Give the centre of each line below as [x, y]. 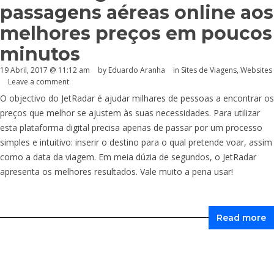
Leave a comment [39, 82]
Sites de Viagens [209, 70]
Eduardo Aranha [137, 70]
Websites [256, 70]
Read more [241, 218]
